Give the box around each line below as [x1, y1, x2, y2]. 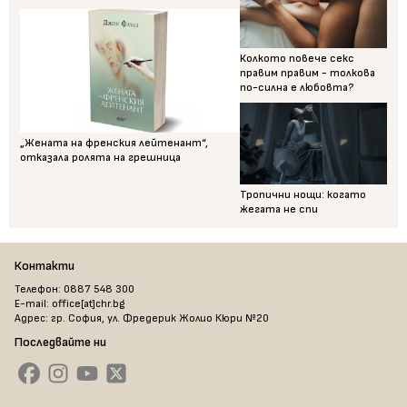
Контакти [15, 258, 74, 274]
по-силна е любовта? [240, 80, 354, 94]
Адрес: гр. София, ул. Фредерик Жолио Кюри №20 [15, 312, 269, 326]
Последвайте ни [15, 334, 106, 351]
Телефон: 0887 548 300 [15, 283, 134, 297]
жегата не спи [240, 203, 319, 217]
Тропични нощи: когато [240, 188, 367, 203]
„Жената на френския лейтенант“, [20, 136, 208, 151]
